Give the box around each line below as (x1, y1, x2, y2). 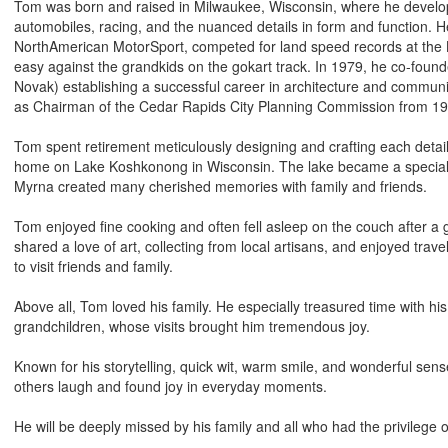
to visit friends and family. (14, 256, 173, 276)
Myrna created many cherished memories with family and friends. (14, 176, 427, 196)
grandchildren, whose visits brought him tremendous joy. (14, 316, 370, 336)
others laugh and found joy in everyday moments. (14, 376, 327, 396)
